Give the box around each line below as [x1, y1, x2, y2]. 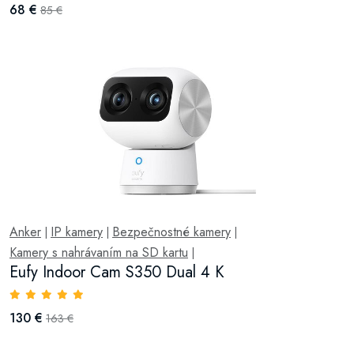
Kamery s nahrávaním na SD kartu [9, 243, 188, 262]
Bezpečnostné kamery [112, 223, 231, 241]
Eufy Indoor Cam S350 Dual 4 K [9, 261, 224, 284]
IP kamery [51, 223, 103, 241]
